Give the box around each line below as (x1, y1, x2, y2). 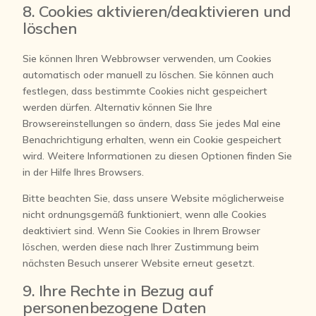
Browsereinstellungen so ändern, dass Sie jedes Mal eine (23, 117, 281, 130)
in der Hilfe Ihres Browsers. (23, 166, 145, 178)
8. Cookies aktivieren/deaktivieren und (23, 1, 291, 21)
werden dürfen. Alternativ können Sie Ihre (23, 101, 213, 114)
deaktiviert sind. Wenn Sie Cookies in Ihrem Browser (23, 224, 261, 237)
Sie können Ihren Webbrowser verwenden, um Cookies (23, 52, 272, 65)
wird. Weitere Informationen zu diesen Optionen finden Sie (23, 150, 293, 162)
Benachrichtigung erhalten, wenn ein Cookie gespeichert (23, 133, 282, 146)
